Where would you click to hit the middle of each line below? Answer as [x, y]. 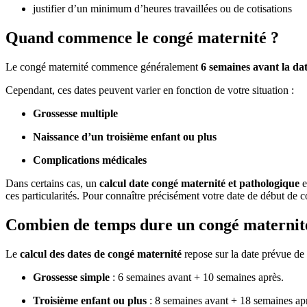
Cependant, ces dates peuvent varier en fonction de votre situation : [150, 90]
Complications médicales [90, 160]
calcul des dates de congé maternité [101, 254]
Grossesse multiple [75, 114]
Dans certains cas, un [52, 184]
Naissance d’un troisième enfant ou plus [125, 137]
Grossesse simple [73, 277]
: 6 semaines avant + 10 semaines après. [198, 277]
